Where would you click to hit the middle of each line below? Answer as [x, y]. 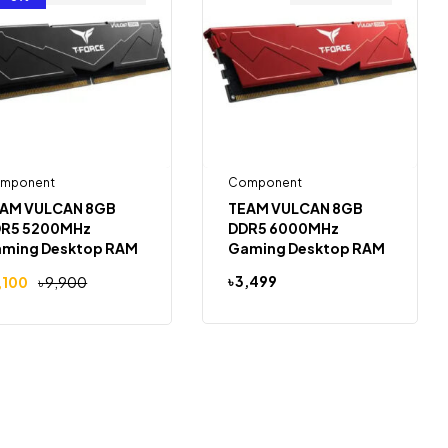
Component [264, 183]
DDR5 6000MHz [283, 228]
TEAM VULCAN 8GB [295, 208]
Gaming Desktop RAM [306, 248]
